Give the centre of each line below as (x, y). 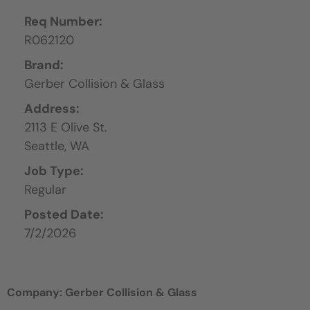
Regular (45, 189)
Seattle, (47, 146)
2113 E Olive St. (66, 127)
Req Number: (63, 21)
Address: (52, 108)
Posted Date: (64, 214)
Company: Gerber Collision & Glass (102, 292)
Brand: (44, 65)
